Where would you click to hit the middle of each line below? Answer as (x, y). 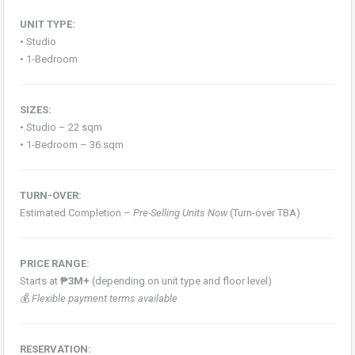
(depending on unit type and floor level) (181, 281)
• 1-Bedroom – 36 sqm (72, 144)
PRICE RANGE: (55, 263)
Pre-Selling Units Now (180, 212)
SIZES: (36, 109)
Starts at (40, 281)
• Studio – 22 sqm (61, 127)
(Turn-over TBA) (264, 212)
